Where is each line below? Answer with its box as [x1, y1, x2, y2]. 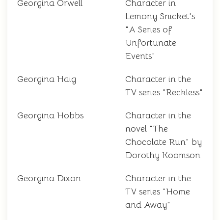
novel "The [125, 123, 168, 135]
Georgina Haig [17, 74, 76, 85]
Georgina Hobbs [17, 110, 83, 121]
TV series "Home [125, 186, 190, 197]
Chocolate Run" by [125, 137, 202, 148]
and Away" [125, 199, 170, 211]
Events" [125, 51, 155, 62]
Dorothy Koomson [125, 150, 200, 161]
